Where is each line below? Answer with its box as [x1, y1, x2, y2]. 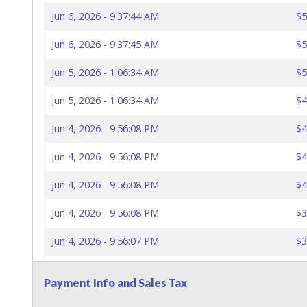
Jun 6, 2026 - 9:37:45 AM [51, 38, 159, 51]
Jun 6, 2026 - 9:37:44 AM [51, 10, 159, 23]
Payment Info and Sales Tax [44, 276, 187, 290]
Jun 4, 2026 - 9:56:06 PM [51, 291, 159, 304]
